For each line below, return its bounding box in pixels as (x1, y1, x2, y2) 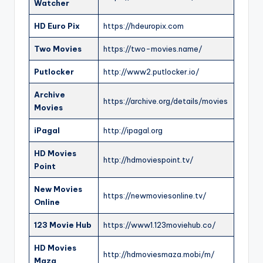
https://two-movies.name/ (103, 44, 202, 54)
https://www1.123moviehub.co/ (103, 220, 215, 230)
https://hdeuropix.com (103, 21, 184, 31)
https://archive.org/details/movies (103, 96, 228, 106)
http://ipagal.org (103, 126, 163, 136)
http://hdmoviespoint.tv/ (103, 155, 193, 165)
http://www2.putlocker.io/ (103, 67, 199, 77)
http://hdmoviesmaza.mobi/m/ (103, 249, 214, 259)
